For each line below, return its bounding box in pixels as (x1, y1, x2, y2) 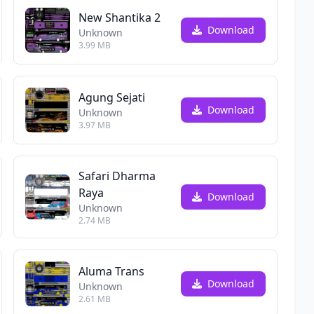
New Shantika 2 (78, 10, 161, 25)
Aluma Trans (78, 264, 144, 279)
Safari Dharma (78, 168, 156, 184)
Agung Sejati (78, 90, 145, 105)
